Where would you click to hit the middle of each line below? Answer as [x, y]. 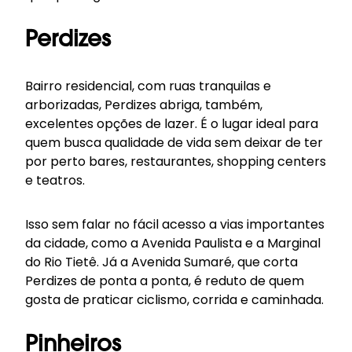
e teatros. [55, 180]
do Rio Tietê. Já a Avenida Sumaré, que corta [161, 262]
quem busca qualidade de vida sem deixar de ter [174, 143]
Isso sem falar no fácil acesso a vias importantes [175, 224]
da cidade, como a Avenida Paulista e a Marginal [173, 243]
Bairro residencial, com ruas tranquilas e [148, 86]
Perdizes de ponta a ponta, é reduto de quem [165, 281]
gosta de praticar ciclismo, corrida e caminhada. [174, 300]
